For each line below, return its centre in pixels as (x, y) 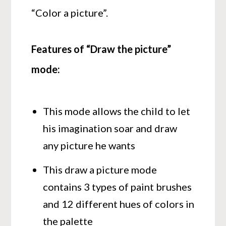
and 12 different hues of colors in (119, 204)
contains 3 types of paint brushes (118, 186)
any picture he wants (89, 145)
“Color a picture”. (70, 12)
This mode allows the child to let (117, 111)
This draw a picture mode (100, 169)
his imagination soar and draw (110, 128)
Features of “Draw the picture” (101, 49)
